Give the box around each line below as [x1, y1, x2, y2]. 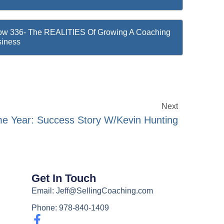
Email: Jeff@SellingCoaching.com [31, 186, 153, 195]
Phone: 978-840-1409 [31, 203, 109, 212]
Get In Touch [31, 172, 96, 185]
